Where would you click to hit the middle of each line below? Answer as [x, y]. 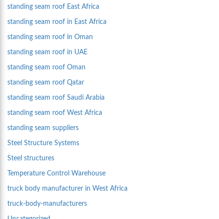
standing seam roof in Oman [50, 37]
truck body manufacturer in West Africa [67, 189]
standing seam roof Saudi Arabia [56, 98]
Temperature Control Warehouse [56, 174]
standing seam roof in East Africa [57, 22]
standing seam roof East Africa [53, 7]
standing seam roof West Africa [55, 113]
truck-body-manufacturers [47, 204]
